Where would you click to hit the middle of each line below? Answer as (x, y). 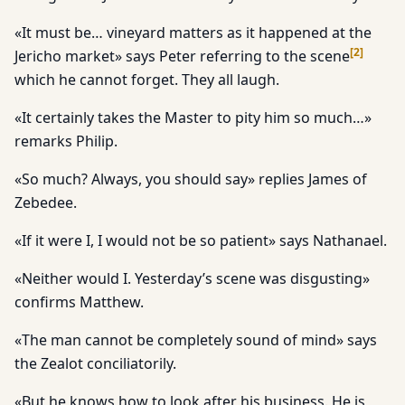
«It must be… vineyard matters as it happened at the (193, 33)
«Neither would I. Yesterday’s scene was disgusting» (192, 278)
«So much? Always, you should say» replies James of (191, 179)
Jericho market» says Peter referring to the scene (182, 56)
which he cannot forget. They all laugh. (147, 80)
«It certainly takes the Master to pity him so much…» (193, 118)
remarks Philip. (66, 141)
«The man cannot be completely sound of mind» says (196, 340)
